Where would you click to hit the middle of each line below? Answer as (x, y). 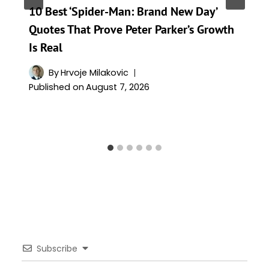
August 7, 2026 (118, 87)
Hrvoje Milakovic (95, 72)
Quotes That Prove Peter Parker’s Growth (131, 29)
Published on (56, 87)
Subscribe (57, 249)
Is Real (46, 47)
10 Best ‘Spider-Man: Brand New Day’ (123, 11)
